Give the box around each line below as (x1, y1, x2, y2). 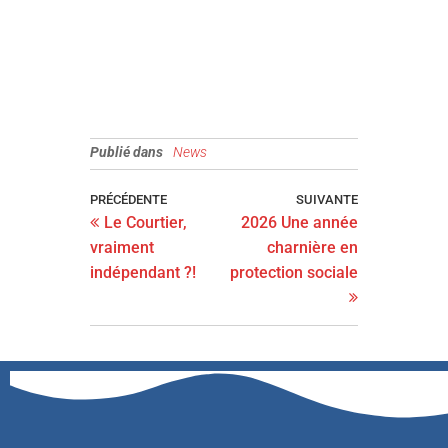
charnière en (266, 238, 358, 257)
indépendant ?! (90, 263, 197, 282)
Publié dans (90, 144, 164, 160)
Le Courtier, (104, 213, 188, 232)
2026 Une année (240, 213, 358, 232)
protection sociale (229, 263, 358, 282)
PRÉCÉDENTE (90, 192, 168, 207)
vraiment (90, 238, 155, 257)
